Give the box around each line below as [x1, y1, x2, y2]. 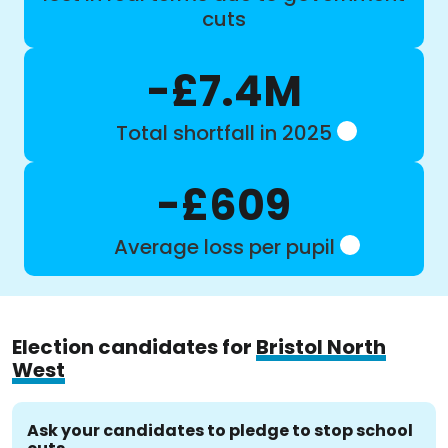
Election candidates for [12, 333, 256, 361]
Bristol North [256, 333, 386, 361]
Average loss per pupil [113, 233, 335, 261]
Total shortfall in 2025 [116, 119, 332, 147]
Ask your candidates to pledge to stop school [27, 419, 413, 442]
